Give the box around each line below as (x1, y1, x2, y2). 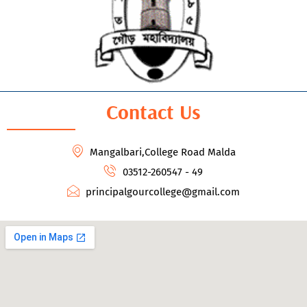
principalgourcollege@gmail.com (86, 185, 241, 198)
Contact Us (106, 98, 201, 125)
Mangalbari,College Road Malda (90, 145, 236, 158)
